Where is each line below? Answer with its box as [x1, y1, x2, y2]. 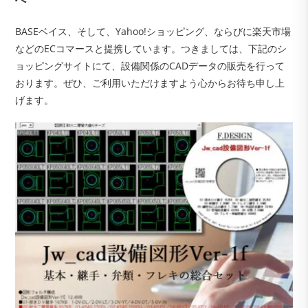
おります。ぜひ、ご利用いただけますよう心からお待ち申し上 [15, 76, 285, 89]
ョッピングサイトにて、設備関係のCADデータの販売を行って [15, 58, 285, 72]
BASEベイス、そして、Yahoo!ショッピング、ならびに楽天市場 [15, 24, 291, 38]
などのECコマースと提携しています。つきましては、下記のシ [15, 41, 287, 55]
